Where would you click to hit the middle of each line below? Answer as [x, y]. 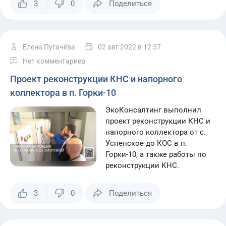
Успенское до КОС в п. [147, 143]
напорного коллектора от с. [156, 132]
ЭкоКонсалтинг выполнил [154, 110]
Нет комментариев [54, 61]
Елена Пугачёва [49, 47]
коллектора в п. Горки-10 [63, 93]
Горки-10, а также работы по [156, 154]
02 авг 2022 [117, 47]
